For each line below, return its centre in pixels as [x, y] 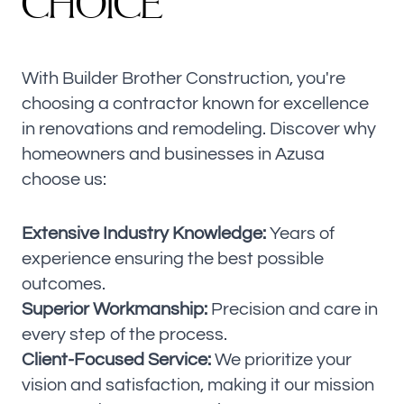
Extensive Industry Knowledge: [144, 234]
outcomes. [64, 285]
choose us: [64, 180]
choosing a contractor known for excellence [195, 104]
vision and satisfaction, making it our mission [198, 386]
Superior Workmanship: [115, 310]
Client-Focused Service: [116, 360]
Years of [300, 234]
